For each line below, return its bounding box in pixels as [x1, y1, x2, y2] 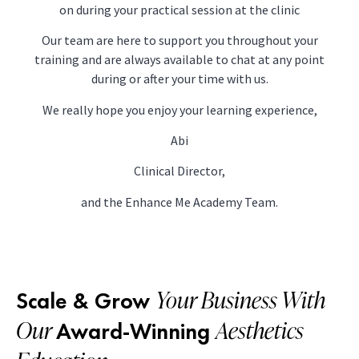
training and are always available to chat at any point [34, 51, 325, 68]
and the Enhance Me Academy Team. [81, 193, 278, 210]
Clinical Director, [134, 163, 225, 179]
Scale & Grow [16, 286, 155, 315]
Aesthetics [216, 314, 304, 345]
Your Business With [155, 284, 325, 315]
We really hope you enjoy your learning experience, [42, 101, 317, 118]
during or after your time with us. [91, 71, 268, 87]
